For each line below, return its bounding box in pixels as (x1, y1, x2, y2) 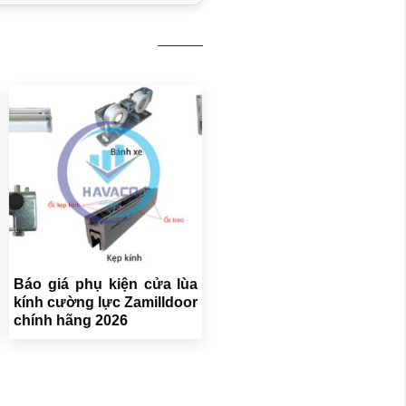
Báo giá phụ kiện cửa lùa (13, 275, 198, 292)
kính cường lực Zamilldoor (13, 294, 198, 310)
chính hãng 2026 (13, 312, 128, 328)
